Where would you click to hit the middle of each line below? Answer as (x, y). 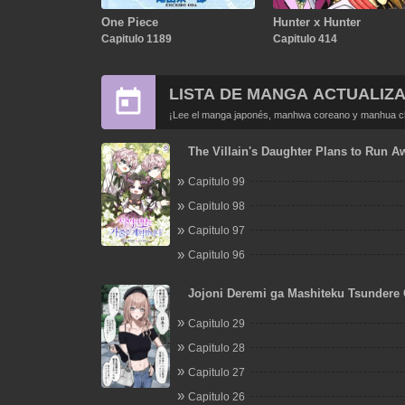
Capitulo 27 (216, 372)
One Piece (129, 22)
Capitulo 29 (216, 323)
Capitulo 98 (216, 206)
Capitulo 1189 (136, 38)
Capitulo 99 (216, 182)
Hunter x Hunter (316, 22)
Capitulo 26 (216, 396)
